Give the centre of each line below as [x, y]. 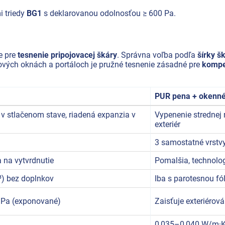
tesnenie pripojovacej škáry [67, 55]
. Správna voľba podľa [157, 55]
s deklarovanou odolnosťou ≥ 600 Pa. [109, 13]
